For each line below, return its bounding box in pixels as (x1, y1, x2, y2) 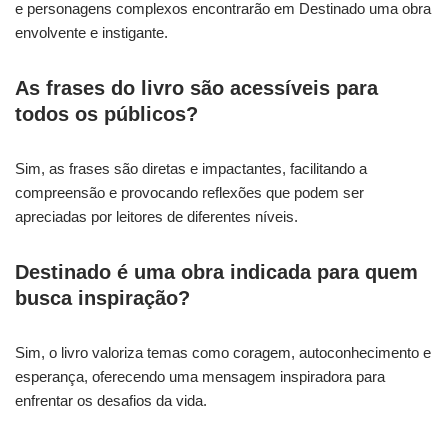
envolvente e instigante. (15, 23, 168, 41)
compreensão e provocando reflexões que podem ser (15, 183, 364, 201)
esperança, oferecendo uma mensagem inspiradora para (15, 367, 385, 385)
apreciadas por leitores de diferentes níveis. (15, 207, 298, 225)
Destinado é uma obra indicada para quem (15, 260, 418, 283)
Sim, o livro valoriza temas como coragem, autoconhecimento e (15, 343, 431, 361)
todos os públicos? (15, 102, 198, 125)
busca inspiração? (15, 286, 190, 309)
